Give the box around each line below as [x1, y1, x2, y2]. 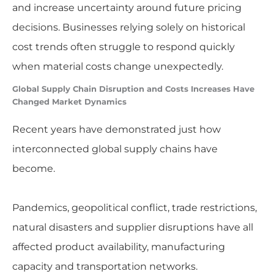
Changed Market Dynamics [12, 97, 127, 106]
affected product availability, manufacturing [12, 240, 225, 253]
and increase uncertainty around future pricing [12, 1, 242, 13]
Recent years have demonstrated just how [12, 123, 221, 135]
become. [12, 162, 55, 174]
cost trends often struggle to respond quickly [12, 40, 235, 53]
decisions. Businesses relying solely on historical [12, 21, 245, 33]
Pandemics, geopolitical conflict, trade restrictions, [12, 201, 257, 213]
